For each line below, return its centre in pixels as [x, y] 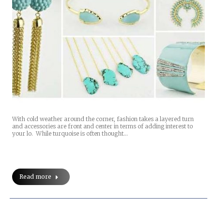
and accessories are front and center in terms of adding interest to [102, 126]
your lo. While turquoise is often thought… [70, 133]
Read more [35, 176]
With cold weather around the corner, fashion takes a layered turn [103, 119]
